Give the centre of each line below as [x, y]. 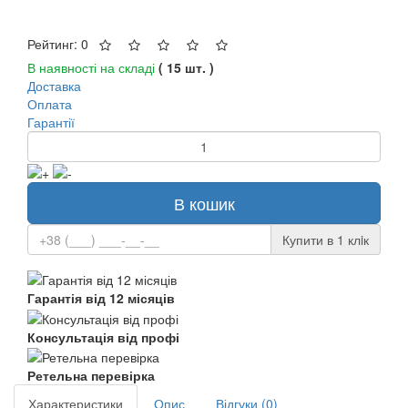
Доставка [54, 85]
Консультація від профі [103, 337]
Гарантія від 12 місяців [101, 298]
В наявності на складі [91, 67]
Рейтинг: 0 [60, 43]
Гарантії [51, 122]
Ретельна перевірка [91, 375]
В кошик [204, 203]
